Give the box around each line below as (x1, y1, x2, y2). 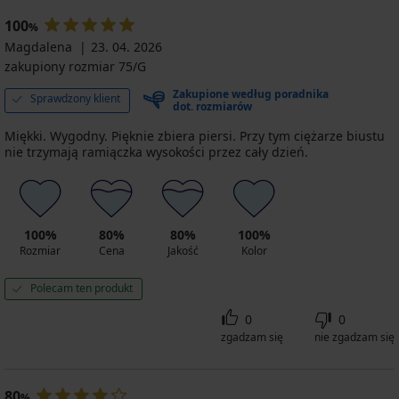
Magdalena (4, 37, 72, 55)
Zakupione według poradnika (173, 85, 329, 102)
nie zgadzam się (314, 329, 395, 345)
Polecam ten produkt (30, 280, 133, 296)
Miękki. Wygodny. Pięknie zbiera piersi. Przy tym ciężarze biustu (4, 126, 385, 144)
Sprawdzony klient (30, 90, 120, 106)
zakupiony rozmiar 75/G (4, 57, 146, 75)
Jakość (167, 242, 199, 258)
